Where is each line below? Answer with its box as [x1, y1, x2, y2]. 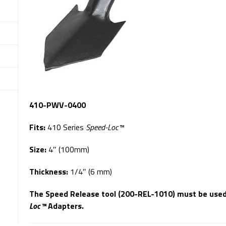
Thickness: [29, 165, 71, 178]
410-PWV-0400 [29, 99, 86, 111]
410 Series [47, 121, 86, 134]
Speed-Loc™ [86, 121, 124, 134]
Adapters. [46, 200, 84, 212]
